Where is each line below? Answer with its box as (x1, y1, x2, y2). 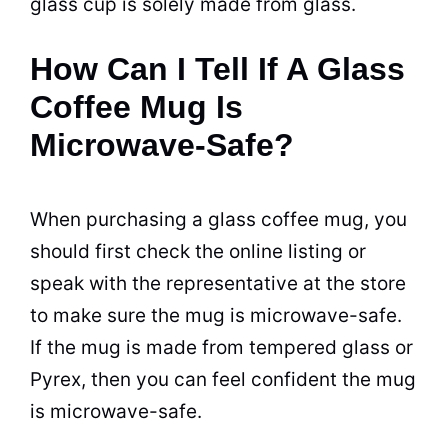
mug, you (319, 207, 407, 231)
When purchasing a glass (30, 207, 261, 231)
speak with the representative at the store (30, 271, 406, 295)
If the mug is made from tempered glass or (30, 335, 413, 359)
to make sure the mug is (30, 303, 250, 327)
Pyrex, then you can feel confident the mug (30, 367, 416, 391)
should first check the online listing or (30, 239, 366, 263)
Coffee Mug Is (30, 88, 243, 125)
